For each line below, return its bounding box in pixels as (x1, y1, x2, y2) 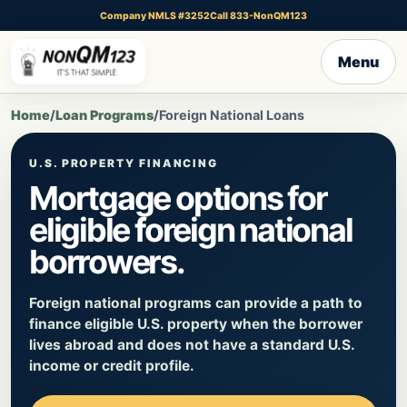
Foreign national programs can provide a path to (29, 293, 362, 312)
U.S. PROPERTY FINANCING (29, 156, 219, 170)
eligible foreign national (29, 210, 352, 250)
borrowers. (29, 242, 184, 282)
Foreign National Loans (159, 107, 304, 123)
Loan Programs (55, 107, 154, 123)
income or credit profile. (29, 356, 194, 374)
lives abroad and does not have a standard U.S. (29, 335, 354, 353)
